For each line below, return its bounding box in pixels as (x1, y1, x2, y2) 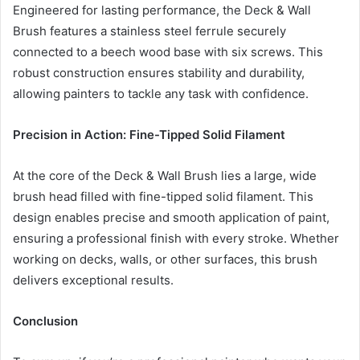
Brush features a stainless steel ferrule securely (13, 23, 286, 39)
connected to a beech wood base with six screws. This (13, 44, 323, 59)
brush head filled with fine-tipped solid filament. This (13, 189, 313, 204)
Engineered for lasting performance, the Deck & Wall (13, 2, 311, 18)
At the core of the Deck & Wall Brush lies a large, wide (13, 168, 317, 183)
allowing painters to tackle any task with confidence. (13, 86, 309, 101)
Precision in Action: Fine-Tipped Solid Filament (13, 127, 285, 142)
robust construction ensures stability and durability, (13, 65, 305, 80)
